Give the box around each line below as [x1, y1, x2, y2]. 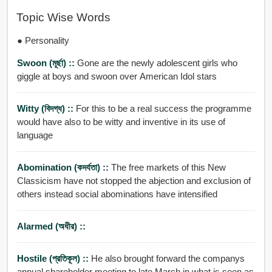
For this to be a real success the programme [75, 103, 251, 114]
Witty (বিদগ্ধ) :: [16, 103, 76, 114]
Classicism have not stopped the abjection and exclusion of [16, 175, 251, 186]
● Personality [16, 35, 69, 46]
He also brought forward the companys [90, 253, 245, 263]
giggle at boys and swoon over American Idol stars [16, 70, 217, 81]
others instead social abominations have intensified [16, 188, 217, 199]
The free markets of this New [110, 161, 226, 172]
